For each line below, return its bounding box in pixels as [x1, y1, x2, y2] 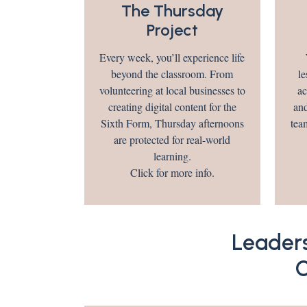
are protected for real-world [114, 132, 231, 147]
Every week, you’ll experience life [99, 49, 245, 64]
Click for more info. [130, 164, 214, 180]
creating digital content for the [108, 99, 236, 114]
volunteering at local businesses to [99, 82, 245, 97]
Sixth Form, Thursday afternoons [100, 115, 244, 130]
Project [146, 19, 198, 40]
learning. [153, 148, 191, 163]
